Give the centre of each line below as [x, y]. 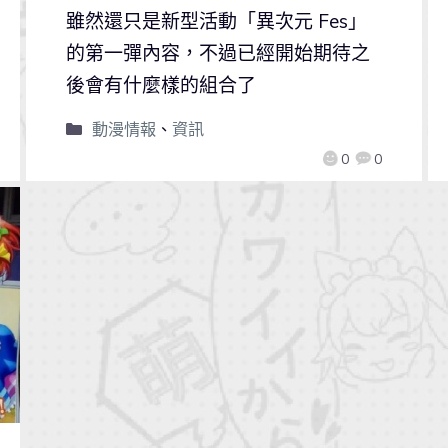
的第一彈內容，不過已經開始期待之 [217, 52]
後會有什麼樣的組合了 [160, 84]
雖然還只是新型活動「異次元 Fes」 [216, 20]
